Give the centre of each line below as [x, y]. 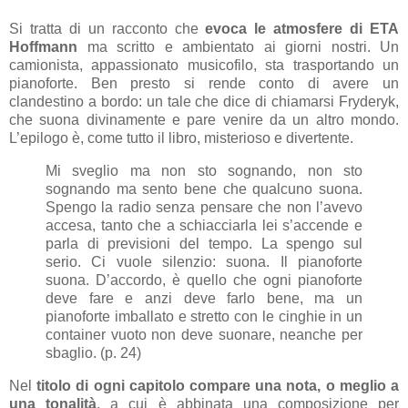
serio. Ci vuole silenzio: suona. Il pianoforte [204, 261]
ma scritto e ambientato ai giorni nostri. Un [238, 46]
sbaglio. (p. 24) [93, 352]
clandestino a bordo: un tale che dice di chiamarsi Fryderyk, [204, 101]
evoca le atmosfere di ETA [302, 28]
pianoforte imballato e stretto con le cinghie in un [204, 316]
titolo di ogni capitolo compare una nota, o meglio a [218, 385]
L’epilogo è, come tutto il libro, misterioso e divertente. [181, 138]
